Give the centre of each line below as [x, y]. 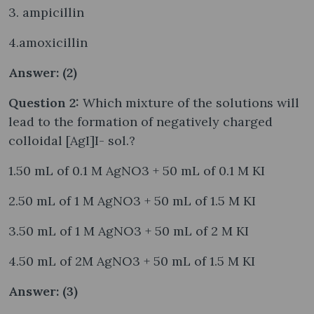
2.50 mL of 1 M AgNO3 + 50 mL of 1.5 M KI [132, 200]
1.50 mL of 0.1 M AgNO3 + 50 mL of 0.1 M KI [137, 170]
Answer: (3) [43, 291]
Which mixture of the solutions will [191, 102]
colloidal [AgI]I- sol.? [72, 140]
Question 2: [46, 102]
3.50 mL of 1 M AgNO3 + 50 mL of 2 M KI [129, 231]
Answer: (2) [43, 72]
